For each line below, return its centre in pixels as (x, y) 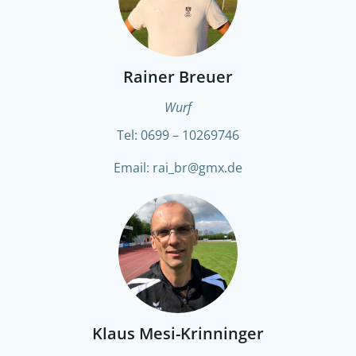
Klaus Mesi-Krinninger (178, 333)
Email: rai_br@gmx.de (178, 168)
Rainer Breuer (178, 77)
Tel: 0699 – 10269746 (178, 135)
